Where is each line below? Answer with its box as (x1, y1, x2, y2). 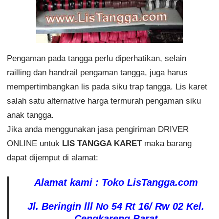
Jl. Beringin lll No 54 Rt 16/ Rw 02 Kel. (27, 200, 205, 212)
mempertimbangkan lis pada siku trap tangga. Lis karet (6, 82, 207, 91)
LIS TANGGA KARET (62, 138, 142, 148)
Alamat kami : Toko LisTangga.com (34, 176, 198, 188)
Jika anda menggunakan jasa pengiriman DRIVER (6, 124, 189, 134)
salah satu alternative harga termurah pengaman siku (6, 96, 201, 106)
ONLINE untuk (6, 138, 62, 148)
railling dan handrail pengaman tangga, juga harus (6, 67, 188, 77)
